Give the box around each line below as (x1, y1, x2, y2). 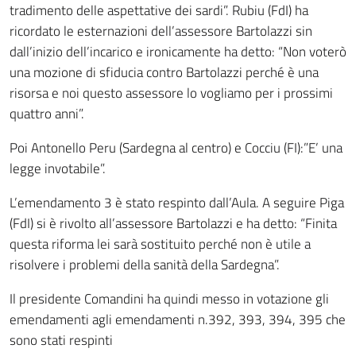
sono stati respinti (10, 330, 113, 350)
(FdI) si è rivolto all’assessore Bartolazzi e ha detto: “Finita (10, 213, 337, 234)
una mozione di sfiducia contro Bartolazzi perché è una (10, 62, 319, 83)
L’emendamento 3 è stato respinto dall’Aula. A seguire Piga (10, 192, 344, 213)
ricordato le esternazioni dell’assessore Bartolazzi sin (10, 21, 312, 41)
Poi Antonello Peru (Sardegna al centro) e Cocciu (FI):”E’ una (10, 137, 342, 158)
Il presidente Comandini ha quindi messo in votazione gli (10, 288, 329, 309)
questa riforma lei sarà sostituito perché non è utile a (10, 234, 311, 254)
